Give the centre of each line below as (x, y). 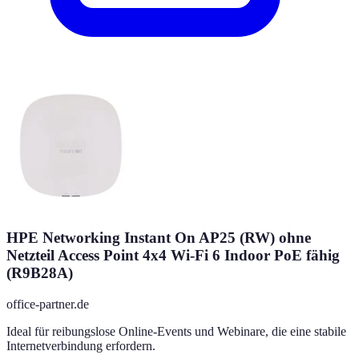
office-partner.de (48, 305)
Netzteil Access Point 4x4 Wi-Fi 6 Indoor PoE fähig (173, 256)
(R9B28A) (40, 273)
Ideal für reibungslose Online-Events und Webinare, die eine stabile (176, 332)
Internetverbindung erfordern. (81, 346)
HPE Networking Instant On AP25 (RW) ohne (159, 238)
